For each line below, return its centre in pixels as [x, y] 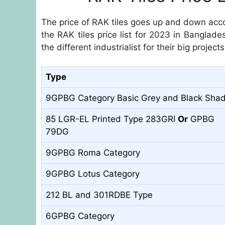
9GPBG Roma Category [93, 153]
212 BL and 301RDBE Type [99, 195]
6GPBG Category [80, 216]
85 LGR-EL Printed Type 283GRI [112, 119]
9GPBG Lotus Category [93, 174]
